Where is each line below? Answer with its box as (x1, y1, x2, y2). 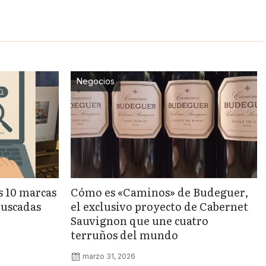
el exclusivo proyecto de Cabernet (71, 198, 249, 214)
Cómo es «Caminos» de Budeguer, (71, 183, 249, 200)
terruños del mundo (71, 226, 179, 243)
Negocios (77, 75, 115, 86)
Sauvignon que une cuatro (71, 212, 209, 229)
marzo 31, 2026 (83, 251, 136, 261)
